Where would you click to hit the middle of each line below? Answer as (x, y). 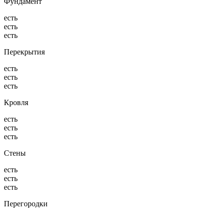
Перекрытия (24, 52)
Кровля (16, 102)
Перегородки (26, 203)
